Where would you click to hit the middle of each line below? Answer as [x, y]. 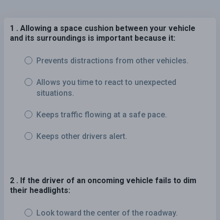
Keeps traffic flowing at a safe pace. [102, 114]
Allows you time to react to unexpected [106, 82]
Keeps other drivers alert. [82, 136]
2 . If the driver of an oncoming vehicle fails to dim [103, 180]
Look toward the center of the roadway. [107, 213]
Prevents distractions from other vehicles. [112, 60]
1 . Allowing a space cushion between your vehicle [103, 28]
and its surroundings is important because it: [93, 38]
